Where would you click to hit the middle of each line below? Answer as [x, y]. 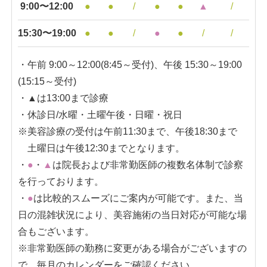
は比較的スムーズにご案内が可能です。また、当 [138, 198]
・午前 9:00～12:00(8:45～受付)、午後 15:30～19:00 [130, 65]
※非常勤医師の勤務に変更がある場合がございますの [132, 249]
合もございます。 [56, 232]
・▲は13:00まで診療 [63, 98]
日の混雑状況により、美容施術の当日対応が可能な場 [132, 215]
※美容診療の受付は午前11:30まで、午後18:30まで [127, 132]
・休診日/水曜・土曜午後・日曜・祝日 [100, 115]
